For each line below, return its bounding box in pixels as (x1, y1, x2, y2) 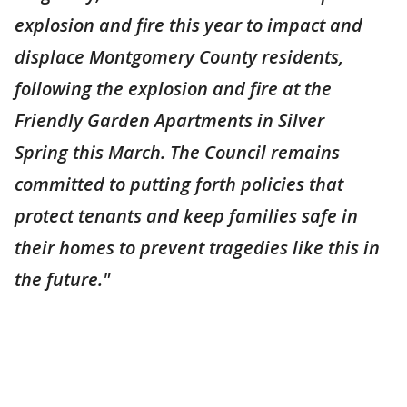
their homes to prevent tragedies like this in (15, 235, 380, 260)
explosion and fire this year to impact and (15, 13, 362, 37)
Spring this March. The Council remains (15, 140, 340, 164)
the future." (15, 267, 110, 292)
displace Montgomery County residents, (15, 45, 343, 69)
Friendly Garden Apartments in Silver (15, 108, 324, 133)
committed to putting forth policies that (15, 172, 343, 196)
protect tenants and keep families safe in (15, 203, 358, 228)
